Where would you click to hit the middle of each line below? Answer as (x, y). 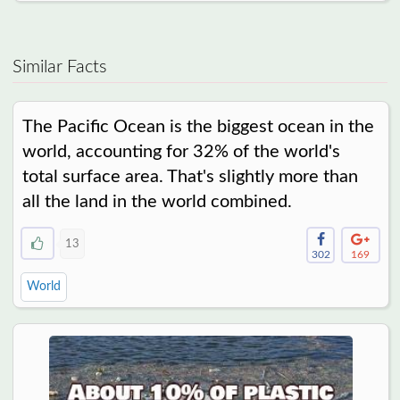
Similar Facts (59, 67)
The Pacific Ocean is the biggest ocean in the (198, 127)
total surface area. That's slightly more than (190, 177)
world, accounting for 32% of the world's (181, 152)
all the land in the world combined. (157, 202)
